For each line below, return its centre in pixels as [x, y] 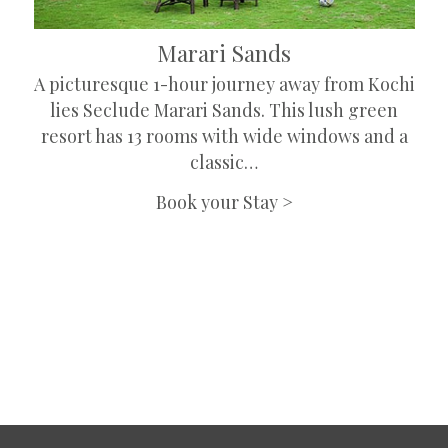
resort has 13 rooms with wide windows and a [224, 136]
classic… [224, 162]
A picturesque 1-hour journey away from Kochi [224, 84]
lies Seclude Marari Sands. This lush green [224, 110]
